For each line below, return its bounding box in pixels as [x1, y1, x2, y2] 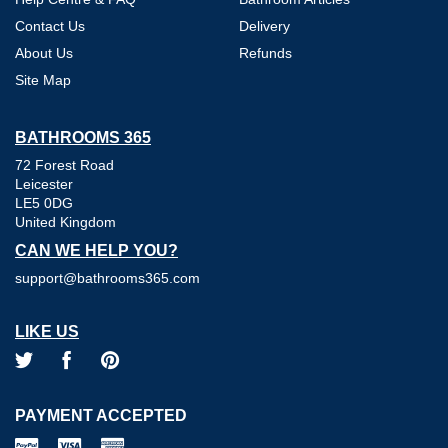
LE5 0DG [15, 194, 73, 211]
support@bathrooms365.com [15, 269, 200, 286]
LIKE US [15, 322, 79, 340]
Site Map [15, 71, 71, 88]
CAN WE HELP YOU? [15, 241, 178, 259]
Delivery [239, 17, 290, 34]
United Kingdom [15, 213, 116, 230]
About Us [15, 44, 73, 61]
